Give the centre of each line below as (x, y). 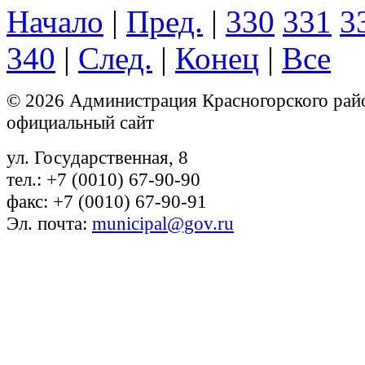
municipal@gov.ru (163, 224)
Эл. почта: (49, 224)
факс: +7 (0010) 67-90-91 (107, 202)
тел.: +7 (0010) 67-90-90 (103, 180)
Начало (55, 22)
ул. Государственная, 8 (97, 158)
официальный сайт (80, 123)
